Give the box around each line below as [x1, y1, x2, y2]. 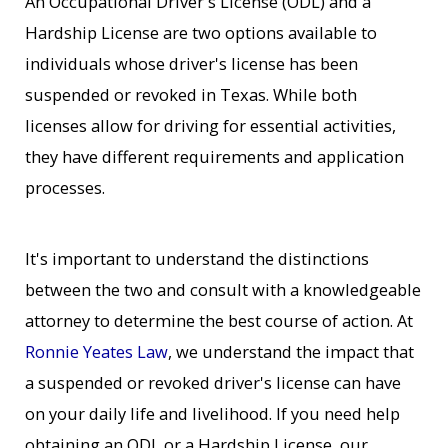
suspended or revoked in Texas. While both [25, 83, 358, 107]
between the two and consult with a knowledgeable [25, 277, 422, 301]
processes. [25, 176, 106, 200]
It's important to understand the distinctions [25, 246, 370, 270]
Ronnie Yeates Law [25, 339, 169, 363]
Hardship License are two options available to [25, 21, 378, 45]
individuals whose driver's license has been [25, 52, 359, 76]
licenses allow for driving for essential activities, [25, 114, 397, 138]
